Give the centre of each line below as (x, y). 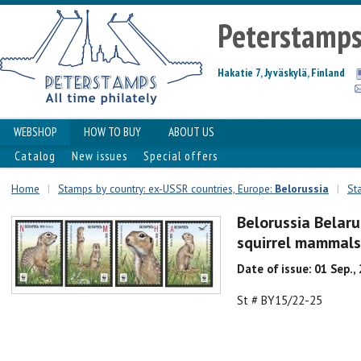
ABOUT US (191, 132)
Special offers (180, 156)
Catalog (35, 156)
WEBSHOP (35, 132)
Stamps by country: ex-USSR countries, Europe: (166, 189)
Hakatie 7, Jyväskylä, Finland (281, 73)
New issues (100, 156)
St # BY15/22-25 (280, 300)
